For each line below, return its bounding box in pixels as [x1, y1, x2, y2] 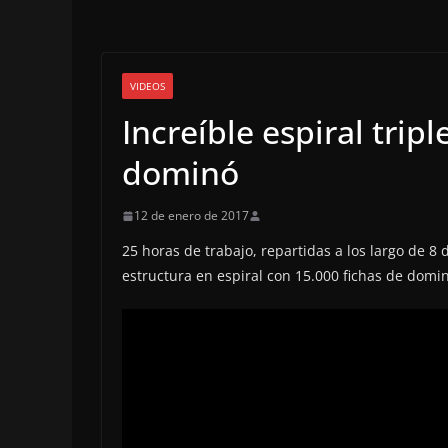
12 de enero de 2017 [134, 207, 249, 225]
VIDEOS [130, 79, 165, 94]
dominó [122, 151, 239, 195]
